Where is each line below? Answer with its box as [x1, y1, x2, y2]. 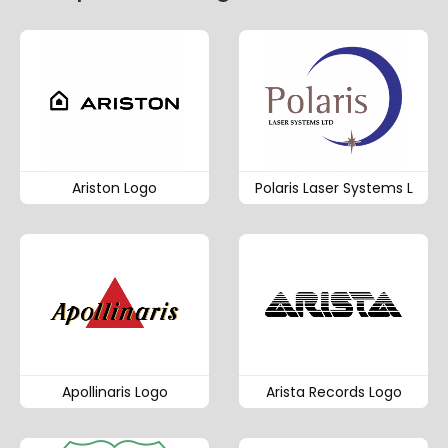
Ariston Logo [72, 177, 157, 198]
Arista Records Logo [265, 382, 402, 403]
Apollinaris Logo [61, 382, 168, 403]
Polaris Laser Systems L [254, 177, 413, 198]
